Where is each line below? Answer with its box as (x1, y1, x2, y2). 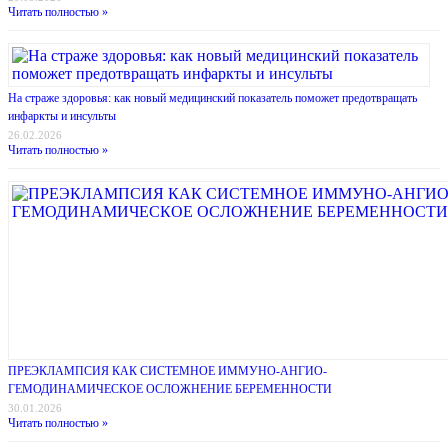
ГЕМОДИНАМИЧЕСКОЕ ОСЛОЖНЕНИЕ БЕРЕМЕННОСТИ (8, 382, 332, 397)
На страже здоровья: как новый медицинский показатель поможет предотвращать (8, 91, 417, 106)
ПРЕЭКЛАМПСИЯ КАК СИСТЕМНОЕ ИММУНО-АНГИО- (8, 364, 327, 379)
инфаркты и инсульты (8, 109, 116, 124)
